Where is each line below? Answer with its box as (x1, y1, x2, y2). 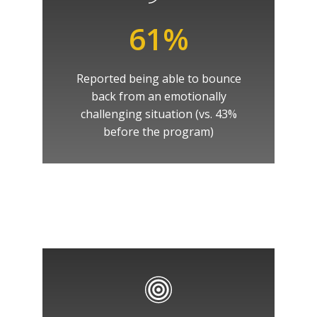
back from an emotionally (91, 88, 226, 104)
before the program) (103, 124, 214, 139)
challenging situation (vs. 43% (80, 106, 237, 122)
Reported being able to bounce (76, 71, 241, 86)
